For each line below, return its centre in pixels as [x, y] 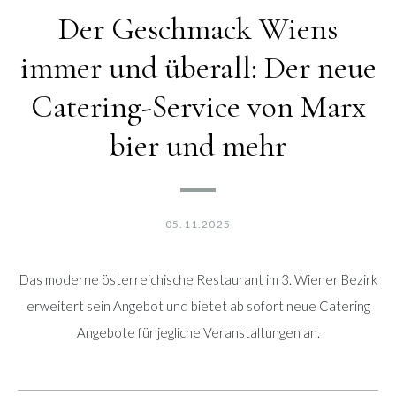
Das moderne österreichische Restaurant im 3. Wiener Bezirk [198, 280]
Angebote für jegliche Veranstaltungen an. [198, 333]
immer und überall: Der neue [198, 68]
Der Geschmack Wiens [198, 29]
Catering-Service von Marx [198, 107]
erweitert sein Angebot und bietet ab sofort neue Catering [198, 306]
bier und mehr [198, 146]
